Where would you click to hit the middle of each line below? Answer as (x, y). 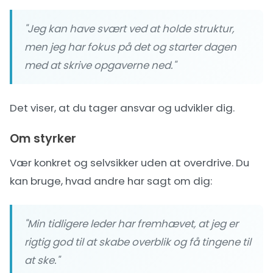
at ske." (42, 260)
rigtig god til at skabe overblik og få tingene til (138, 242)
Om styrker (43, 139)
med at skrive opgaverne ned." (100, 65)
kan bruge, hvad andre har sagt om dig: (111, 181)
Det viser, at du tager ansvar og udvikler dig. (122, 108)
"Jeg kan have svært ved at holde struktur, (129, 29)
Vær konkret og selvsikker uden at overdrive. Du (129, 163)
